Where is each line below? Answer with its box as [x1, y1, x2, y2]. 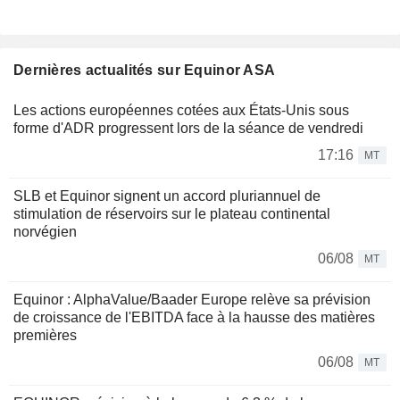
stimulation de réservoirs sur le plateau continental [13, 206, 330, 222]
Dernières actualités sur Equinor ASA [13, 62, 276, 79]
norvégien [13, 224, 77, 240]
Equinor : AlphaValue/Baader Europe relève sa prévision [13, 292, 371, 308]
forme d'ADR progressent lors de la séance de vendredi [13, 121, 363, 137]
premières [13, 328, 77, 344]
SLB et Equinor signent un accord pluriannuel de [13, 188, 321, 204]
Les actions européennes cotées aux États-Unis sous [13, 103, 349, 119]
